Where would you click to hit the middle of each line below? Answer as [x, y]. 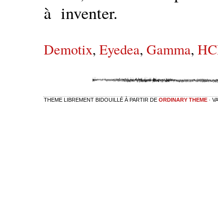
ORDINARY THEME [183, 100]
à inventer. [81, 13]
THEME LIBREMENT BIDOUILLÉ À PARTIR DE [101, 100]
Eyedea [119, 49]
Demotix [68, 49]
